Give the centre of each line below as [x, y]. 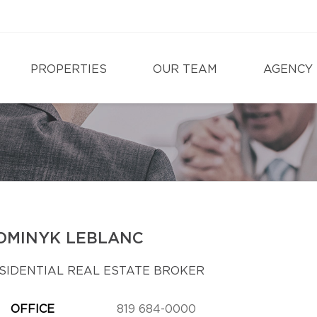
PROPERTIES [69, 69]
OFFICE [32, 309]
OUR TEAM [185, 69]
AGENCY [288, 69]
